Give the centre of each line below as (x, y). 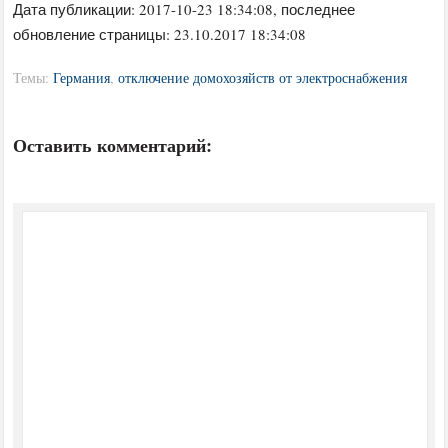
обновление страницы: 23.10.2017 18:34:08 (160, 33)
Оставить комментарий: (113, 144)
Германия (82, 77)
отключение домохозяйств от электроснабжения (263, 77)
